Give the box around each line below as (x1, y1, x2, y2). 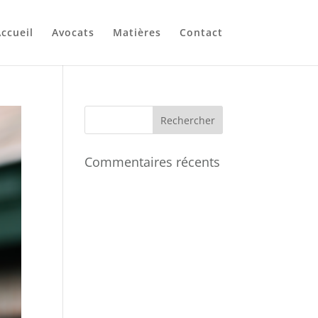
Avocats (51, 26, 94, 39)
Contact (179, 26, 223, 39)
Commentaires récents (84, 153, 221, 170)
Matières (112, 26, 161, 39)
